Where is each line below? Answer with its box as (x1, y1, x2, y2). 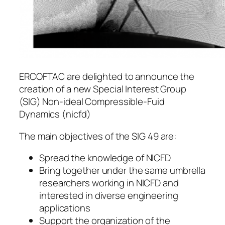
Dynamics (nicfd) (19, 107, 91, 121)
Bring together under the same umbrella (39, 164, 206, 177)
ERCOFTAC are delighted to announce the (19, 70, 195, 83)
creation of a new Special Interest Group (19, 82, 186, 96)
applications (39, 201, 90, 215)
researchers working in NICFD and (39, 176, 179, 190)
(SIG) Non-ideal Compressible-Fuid (19, 95, 165, 108)
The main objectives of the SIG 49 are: (19, 129, 177, 143)
